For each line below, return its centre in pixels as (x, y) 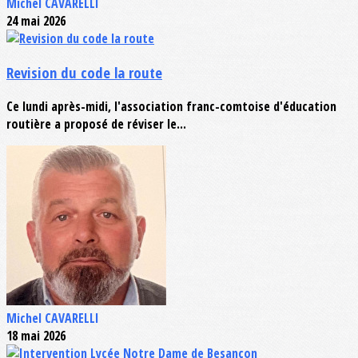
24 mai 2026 (36, 21)
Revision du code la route (84, 73)
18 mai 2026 (36, 335)
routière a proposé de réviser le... (96, 123)
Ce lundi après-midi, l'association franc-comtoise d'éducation (171, 106)
